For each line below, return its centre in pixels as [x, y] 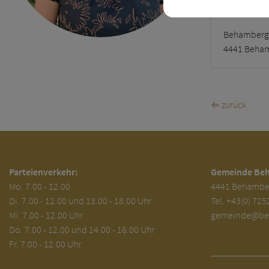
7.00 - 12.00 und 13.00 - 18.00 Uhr [86, 201]
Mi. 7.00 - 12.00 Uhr [46, 215]
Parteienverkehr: [43, 172]
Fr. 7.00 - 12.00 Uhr [45, 244]
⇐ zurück [228, 104]
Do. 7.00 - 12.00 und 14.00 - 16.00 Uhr [82, 229]
